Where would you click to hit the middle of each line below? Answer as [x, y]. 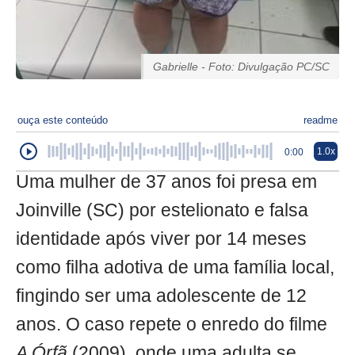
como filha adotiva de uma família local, [175, 267]
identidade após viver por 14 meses [161, 239]
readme [321, 120]
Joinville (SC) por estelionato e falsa [162, 210]
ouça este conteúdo [63, 120]
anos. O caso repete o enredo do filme [172, 324]
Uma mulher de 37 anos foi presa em [166, 181]
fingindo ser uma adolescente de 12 [161, 296]
